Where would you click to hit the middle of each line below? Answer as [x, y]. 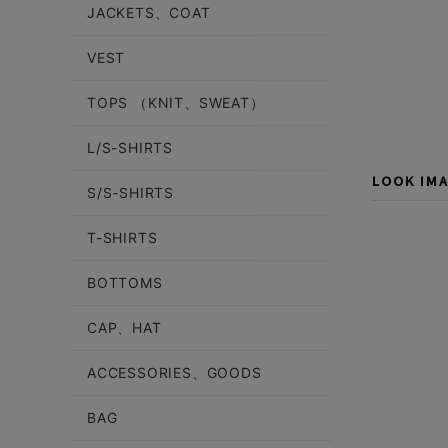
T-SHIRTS [122, 237]
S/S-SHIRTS [130, 192]
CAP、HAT [124, 327]
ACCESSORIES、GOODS [174, 372]
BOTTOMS [125, 282]
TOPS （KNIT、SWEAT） [176, 102]
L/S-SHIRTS [130, 147]
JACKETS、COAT [149, 12]
